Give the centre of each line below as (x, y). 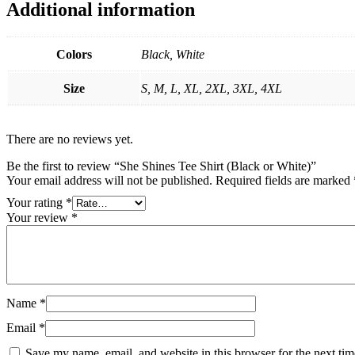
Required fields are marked (284, 181)
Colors (74, 55)
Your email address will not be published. (109, 181)
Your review (39, 218)
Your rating (36, 203)
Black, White (173, 55)
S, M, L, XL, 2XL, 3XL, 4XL (212, 89)
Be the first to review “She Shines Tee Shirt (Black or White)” (161, 166)
